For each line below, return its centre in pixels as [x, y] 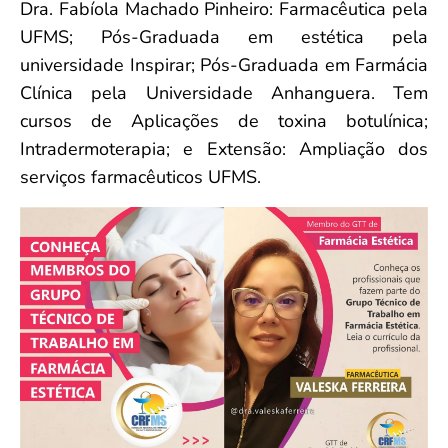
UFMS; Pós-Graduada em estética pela [224, 36]
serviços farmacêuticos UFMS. [140, 176]
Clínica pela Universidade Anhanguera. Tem [224, 92]
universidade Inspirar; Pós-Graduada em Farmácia [224, 64]
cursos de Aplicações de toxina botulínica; [224, 120]
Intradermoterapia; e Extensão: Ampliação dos [224, 148]
